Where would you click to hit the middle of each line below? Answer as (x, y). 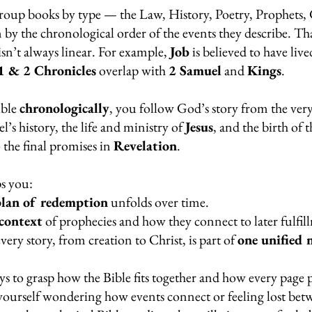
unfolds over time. (158, 202)
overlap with (132, 71)
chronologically (64, 108)
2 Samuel (195, 71)
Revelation (145, 146)
